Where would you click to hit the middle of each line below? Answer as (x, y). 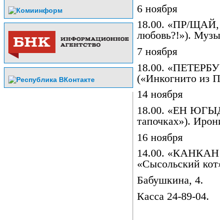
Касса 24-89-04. (173, 196)
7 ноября (157, 52)
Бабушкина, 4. (170, 180)
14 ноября (160, 95)
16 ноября (160, 137)
